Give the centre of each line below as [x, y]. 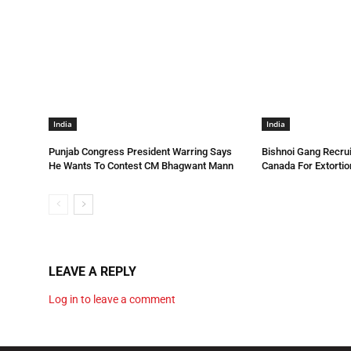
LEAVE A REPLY [92, 271]
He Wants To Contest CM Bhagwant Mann [141, 166]
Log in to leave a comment [112, 299]
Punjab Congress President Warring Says [140, 152]
